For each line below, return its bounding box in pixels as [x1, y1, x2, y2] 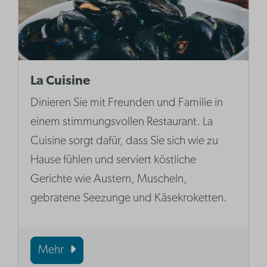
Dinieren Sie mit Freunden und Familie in [30, 97, 223, 110]
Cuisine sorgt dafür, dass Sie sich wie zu [30, 135, 219, 148]
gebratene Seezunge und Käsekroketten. [30, 193, 228, 205]
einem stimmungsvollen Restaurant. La [30, 116, 213, 129]
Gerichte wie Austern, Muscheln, [30, 173, 188, 186]
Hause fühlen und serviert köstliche [30, 154, 197, 167]
